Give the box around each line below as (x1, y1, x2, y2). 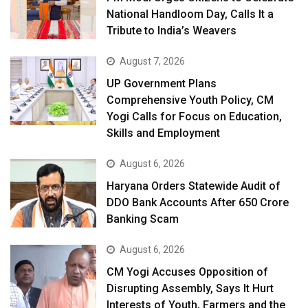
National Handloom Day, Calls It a (107, 7, 274, 21)
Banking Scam (107, 212, 179, 225)
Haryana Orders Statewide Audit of (107, 179, 281, 192)
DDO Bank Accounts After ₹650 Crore (107, 195, 289, 209)
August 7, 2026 (120, 55, 186, 67)
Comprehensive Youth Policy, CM (107, 93, 274, 107)
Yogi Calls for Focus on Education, (107, 109, 283, 123)
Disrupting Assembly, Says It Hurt (107, 282, 274, 296)
